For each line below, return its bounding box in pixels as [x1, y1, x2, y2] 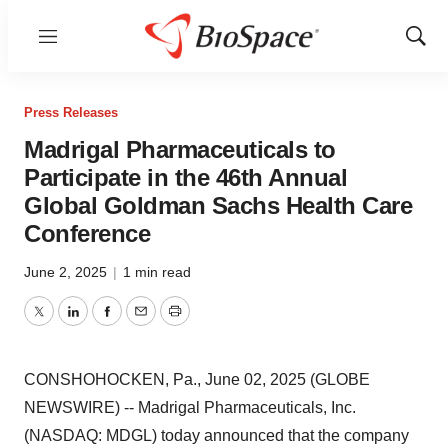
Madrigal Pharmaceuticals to [24, 136, 336, 163]
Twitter [37, 314, 85, 332]
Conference [24, 220, 150, 247]
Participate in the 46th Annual [24, 164, 347, 191]
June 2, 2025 [24, 264, 111, 280]
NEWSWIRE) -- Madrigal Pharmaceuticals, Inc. [24, 399, 356, 416]
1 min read [123, 264, 191, 280]
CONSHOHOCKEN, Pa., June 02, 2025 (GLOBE [24, 371, 370, 388]
